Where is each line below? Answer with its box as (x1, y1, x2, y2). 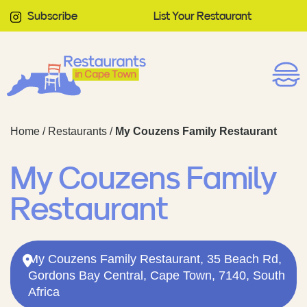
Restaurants (48, 125, 107, 137)
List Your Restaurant (153, 10, 251, 21)
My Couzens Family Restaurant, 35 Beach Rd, (28, 252, 282, 266)
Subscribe (27, 10, 77, 21)
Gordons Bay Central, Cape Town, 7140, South (28, 269, 286, 282)
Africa (28, 285, 60, 299)
